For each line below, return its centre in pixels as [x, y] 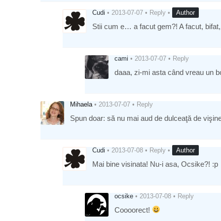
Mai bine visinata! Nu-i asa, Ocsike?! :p [155, 164]
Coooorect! [133, 210]
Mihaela [81, 104]
